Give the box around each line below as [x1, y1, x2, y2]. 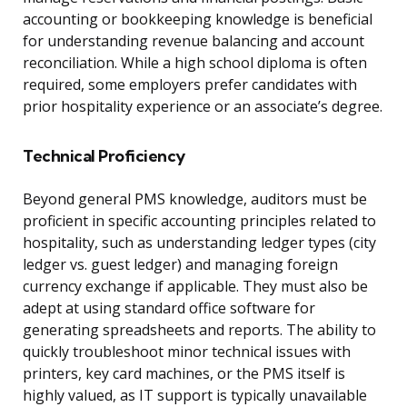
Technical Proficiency [23, 145, 185, 167]
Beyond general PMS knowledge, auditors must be [23, 189, 367, 210]
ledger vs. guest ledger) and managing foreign [23, 254, 338, 275]
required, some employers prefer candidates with [23, 74, 357, 95]
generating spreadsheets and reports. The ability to [23, 320, 376, 341]
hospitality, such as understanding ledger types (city [23, 233, 376, 253]
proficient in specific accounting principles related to [23, 211, 376, 232]
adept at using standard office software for [23, 298, 315, 319]
